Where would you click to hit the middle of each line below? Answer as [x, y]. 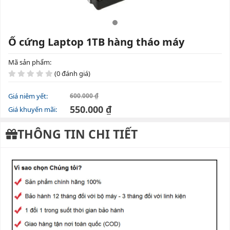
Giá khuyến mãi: [33, 109]
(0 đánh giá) [72, 73]
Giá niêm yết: [28, 96]
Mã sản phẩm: [30, 62]
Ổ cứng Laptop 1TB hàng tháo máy [96, 42]
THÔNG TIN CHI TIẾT [78, 134]
